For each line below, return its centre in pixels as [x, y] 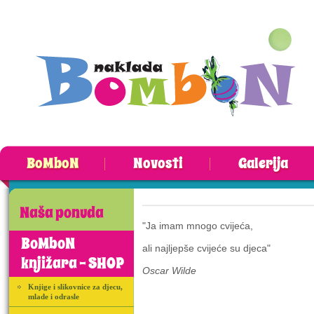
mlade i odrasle [54, 296]
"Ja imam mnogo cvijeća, [198, 226]
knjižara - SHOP [73, 264]
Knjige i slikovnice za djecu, [75, 287]
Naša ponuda [62, 213]
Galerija [263, 164]
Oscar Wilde [169, 271]
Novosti [158, 164]
